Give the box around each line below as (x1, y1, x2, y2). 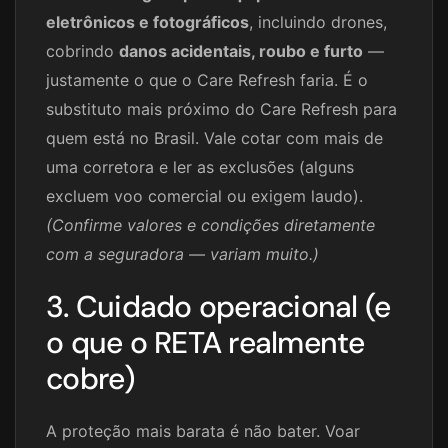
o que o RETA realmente (46, 323, 365, 363)
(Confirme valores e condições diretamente (46, 215, 375, 236)
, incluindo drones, (249, 12, 387, 33)
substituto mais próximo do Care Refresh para (46, 99, 397, 120)
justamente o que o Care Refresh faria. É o (46, 70, 368, 91)
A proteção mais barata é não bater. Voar (46, 421, 360, 442)
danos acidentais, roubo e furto (119, 41, 363, 62)
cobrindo (46, 41, 119, 62)
